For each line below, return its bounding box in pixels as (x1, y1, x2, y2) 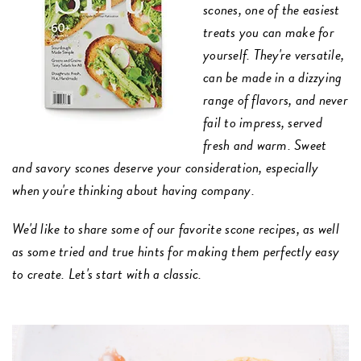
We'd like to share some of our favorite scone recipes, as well (12, 217, 339, 239)
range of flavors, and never (203, 88, 348, 110)
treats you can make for (203, 20, 334, 43)
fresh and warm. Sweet (203, 133, 327, 156)
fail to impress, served (203, 110, 322, 133)
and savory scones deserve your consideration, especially (12, 156, 319, 178)
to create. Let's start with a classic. (12, 262, 202, 284)
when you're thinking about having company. (12, 178, 255, 201)
